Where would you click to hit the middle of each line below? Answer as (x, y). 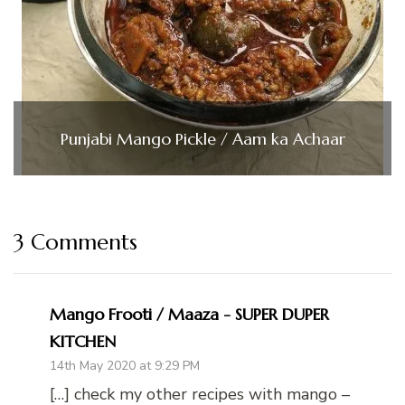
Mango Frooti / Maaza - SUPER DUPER (189, 315)
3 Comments (75, 243)
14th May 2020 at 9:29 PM (125, 366)
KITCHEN (83, 342)
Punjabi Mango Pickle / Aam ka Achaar (202, 138)
